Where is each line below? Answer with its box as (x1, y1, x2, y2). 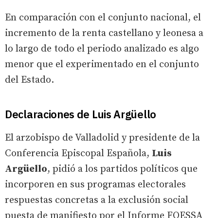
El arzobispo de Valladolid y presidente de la (5, 131, 200, 144)
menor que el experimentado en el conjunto (5, 58, 199, 71)
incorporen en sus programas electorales (5, 178, 186, 191)
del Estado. (5, 73, 56, 86)
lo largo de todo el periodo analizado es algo (5, 42, 199, 55)
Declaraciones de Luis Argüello (5, 107, 156, 121)
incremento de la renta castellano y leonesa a (5, 27, 203, 39)
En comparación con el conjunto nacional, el (5, 11, 201, 24)
